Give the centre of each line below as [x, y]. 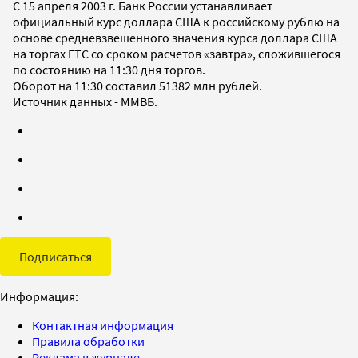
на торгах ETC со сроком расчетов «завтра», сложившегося [177, 53]
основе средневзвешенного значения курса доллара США [175, 37]
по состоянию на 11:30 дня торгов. [109, 69]
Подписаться [56, 256]
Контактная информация [103, 325]
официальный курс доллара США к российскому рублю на [176, 21]
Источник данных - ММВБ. [85, 101]
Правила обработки [88, 341]
